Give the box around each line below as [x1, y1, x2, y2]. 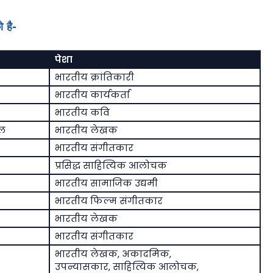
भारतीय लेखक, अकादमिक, [54, 247, 171, 261]
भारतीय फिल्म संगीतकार [54, 194, 163, 208]
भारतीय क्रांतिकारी [54, 71, 134, 84]
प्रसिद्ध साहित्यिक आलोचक [54, 159, 167, 172]
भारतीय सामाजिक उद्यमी [54, 177, 158, 190]
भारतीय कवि [54, 106, 110, 119]
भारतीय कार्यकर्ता [54, 88, 130, 102]
